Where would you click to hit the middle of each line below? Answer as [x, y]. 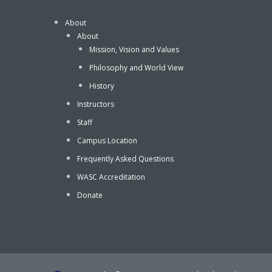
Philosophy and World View [136, 68]
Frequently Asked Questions [125, 159]
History [102, 86]
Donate [90, 195]
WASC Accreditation [111, 177]
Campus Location [107, 141]
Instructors [96, 104]
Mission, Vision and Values [134, 50]
